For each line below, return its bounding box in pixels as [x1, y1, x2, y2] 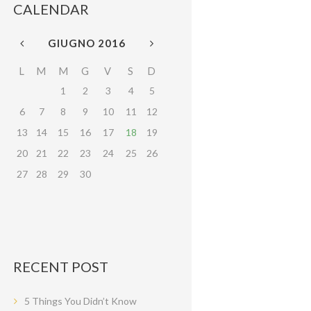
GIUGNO [47, 37, 98, 50]
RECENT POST [13, 258, 109, 275]
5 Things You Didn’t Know [24, 294, 137, 307]
